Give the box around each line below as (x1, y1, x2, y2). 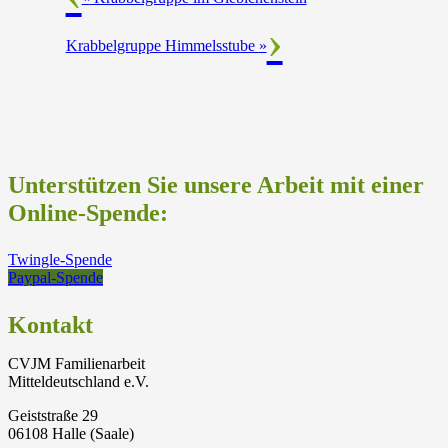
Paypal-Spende (8, 269, 103, 287)
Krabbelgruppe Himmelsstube (65, 37, 259, 55)
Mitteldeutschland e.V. (8, 373, 149, 391)
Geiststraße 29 (8, 407, 98, 425)
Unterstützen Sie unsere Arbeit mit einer (8, 172, 424, 199)
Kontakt (8, 312, 93, 339)
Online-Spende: (8, 200, 168, 227)
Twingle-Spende (8, 251, 112, 269)
